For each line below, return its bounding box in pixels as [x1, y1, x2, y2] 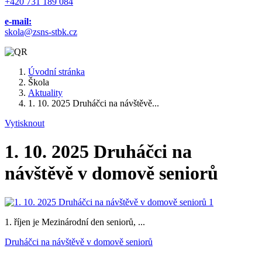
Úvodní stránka [28, 67, 85, 77]
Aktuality [28, 88, 63, 98]
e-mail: [5, 16, 32, 26]
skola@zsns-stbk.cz [5, 27, 77, 37]
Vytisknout [5, 118, 44, 128]
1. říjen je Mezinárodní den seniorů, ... [5, 216, 145, 227]
